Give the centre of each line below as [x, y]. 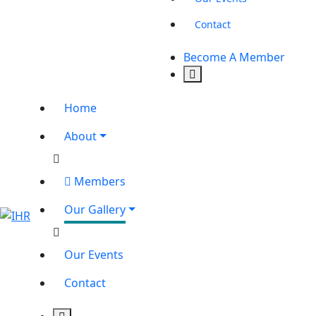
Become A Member [234, 57]
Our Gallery [95, 210]
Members [98, 182]
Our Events [94, 255]
